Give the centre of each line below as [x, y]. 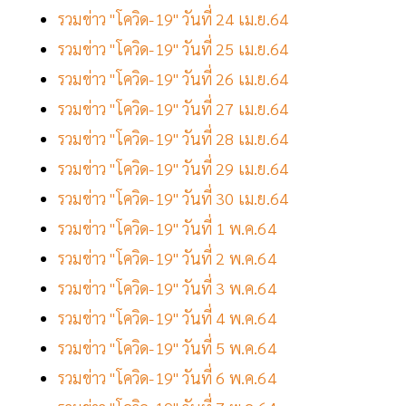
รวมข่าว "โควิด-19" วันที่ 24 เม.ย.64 [175, 19]
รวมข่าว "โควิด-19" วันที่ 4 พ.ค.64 [167, 318]
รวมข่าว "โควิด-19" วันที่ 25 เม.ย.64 [174, 49]
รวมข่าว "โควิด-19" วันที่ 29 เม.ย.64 [174, 169]
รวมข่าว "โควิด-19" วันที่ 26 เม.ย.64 [174, 79]
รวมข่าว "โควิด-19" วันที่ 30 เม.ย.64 [174, 198]
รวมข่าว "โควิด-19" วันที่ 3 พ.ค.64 [167, 288]
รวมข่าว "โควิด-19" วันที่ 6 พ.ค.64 [167, 378]
